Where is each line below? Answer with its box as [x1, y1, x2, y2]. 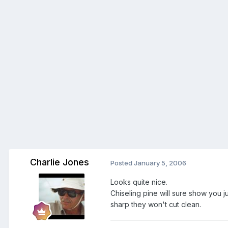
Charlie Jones [30, 157, 89, 168]
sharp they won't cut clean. [110, 200, 201, 209]
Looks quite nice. [110, 178, 167, 187]
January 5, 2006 [134, 159, 186, 167]
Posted [110, 159, 134, 167]
